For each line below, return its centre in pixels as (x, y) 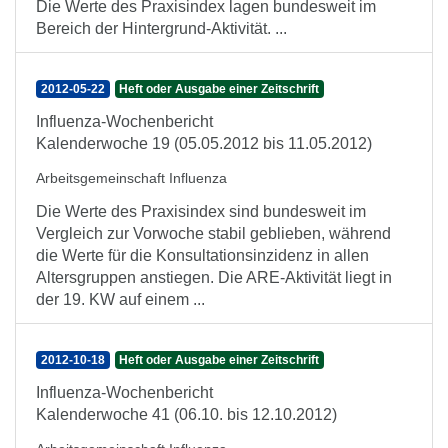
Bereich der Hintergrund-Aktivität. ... (161, 28)
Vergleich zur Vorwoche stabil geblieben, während (213, 233)
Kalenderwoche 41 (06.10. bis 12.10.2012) (186, 414)
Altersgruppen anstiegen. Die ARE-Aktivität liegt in (214, 277)
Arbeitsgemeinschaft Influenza (131, 178)
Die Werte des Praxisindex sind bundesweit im (201, 211)
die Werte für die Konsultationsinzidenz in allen (202, 255)
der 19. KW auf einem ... (120, 299)
